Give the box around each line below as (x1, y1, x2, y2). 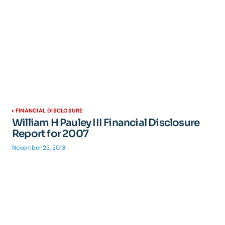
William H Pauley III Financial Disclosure (12, 117, 200, 129)
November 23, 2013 (12, 144, 65, 152)
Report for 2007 (12, 128, 88, 140)
